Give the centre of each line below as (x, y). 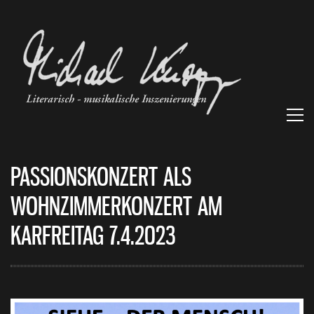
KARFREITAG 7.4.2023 (93, 238)
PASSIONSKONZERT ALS (101, 179)
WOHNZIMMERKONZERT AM (116, 208)
